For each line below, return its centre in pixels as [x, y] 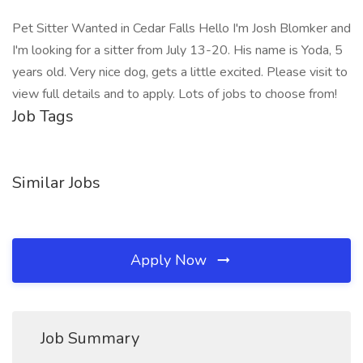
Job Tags [43, 116]
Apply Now [171, 260]
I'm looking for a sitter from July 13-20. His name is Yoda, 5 [177, 50]
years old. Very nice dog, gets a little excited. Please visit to [180, 72]
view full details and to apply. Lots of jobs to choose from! [175, 94]
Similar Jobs [56, 183]
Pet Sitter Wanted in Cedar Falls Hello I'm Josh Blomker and [181, 28]
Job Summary [90, 338]
